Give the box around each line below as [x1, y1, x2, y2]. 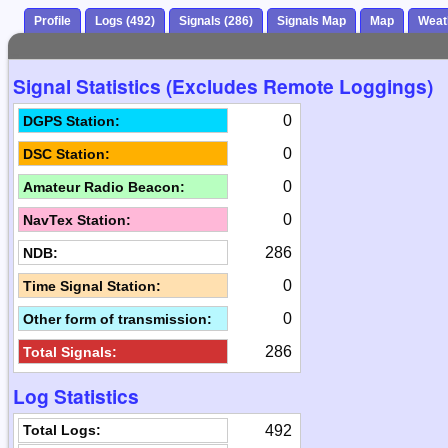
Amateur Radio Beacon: [22, 178, 185, 195]
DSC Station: [22, 145, 110, 162]
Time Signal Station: [22, 277, 161, 294]
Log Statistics [13, 381, 139, 410]
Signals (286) [179, 14, 253, 29]
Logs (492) [95, 14, 155, 29]
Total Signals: [22, 343, 117, 360]
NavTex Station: [22, 211, 131, 228]
